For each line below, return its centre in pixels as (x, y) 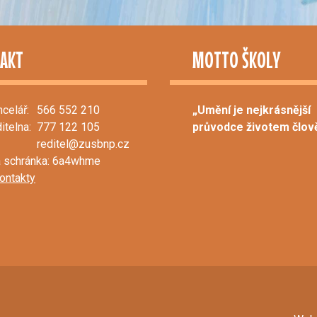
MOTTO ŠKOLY (236, 60)
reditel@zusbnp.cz (83, 144)
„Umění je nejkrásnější (252, 110)
